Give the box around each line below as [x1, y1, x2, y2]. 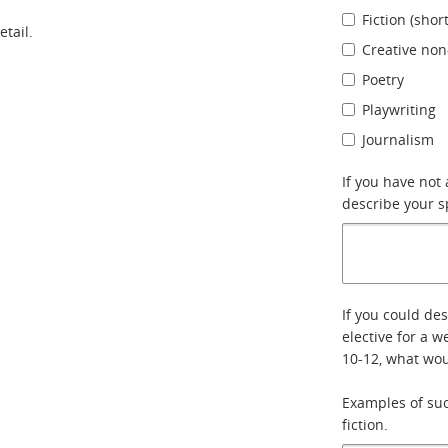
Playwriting [362, 100, 437, 119]
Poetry [362, 70, 405, 89]
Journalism [362, 130, 435, 149]
